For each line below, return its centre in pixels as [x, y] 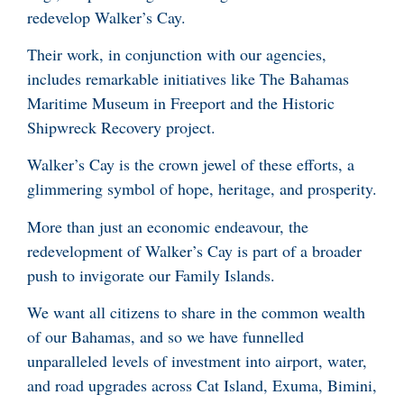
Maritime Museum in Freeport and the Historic [181, 103]
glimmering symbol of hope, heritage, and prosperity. [202, 189]
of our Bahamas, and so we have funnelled [165, 337]
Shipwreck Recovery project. [124, 128]
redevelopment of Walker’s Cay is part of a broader [194, 250]
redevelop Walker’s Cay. [106, 17]
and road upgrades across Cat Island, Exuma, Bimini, [202, 386]
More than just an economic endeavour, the [168, 226]
